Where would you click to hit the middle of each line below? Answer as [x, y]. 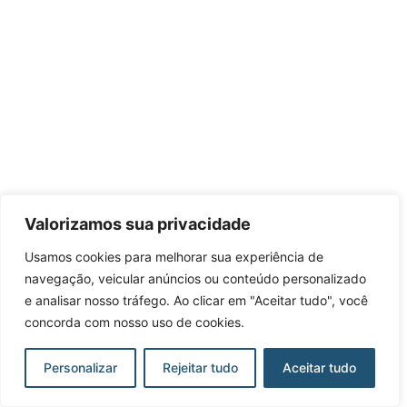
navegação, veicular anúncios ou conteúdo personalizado [195, 278]
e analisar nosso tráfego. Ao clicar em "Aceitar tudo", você [196, 300]
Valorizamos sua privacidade [138, 224]
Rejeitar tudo [200, 367]
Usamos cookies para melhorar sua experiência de [174, 257]
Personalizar [80, 367]
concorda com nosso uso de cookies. [134, 322]
